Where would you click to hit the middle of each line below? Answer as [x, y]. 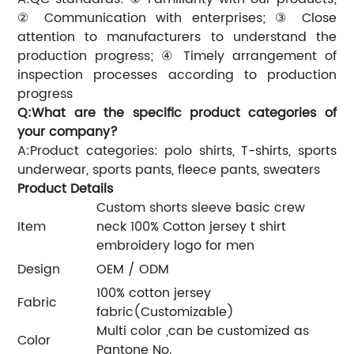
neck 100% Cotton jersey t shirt [192, 226]
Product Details [66, 188]
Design [39, 269]
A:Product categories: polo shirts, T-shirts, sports [177, 151]
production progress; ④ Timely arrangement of [177, 56]
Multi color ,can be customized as [203, 331]
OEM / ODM [133, 269]
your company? [68, 132]
